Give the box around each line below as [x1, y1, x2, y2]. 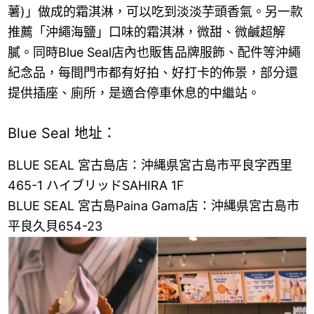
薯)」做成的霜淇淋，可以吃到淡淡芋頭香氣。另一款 [7, 4, 303, 20]
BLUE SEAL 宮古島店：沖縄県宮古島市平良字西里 [7, 158, 292, 173]
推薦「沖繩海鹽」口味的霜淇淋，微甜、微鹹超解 [7, 25, 285, 40]
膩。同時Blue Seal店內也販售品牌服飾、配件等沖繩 [7, 45, 301, 60]
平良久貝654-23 [7, 219, 102, 234]
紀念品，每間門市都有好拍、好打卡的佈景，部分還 [7, 65, 298, 81]
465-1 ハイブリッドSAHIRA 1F [7, 178, 184, 193]
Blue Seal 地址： [7, 124, 116, 142]
